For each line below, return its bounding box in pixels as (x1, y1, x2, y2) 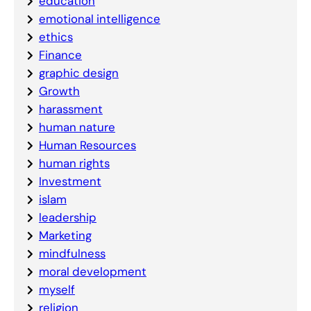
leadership (38, 210, 96, 226)
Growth (38, 83, 80, 99)
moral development (38, 264, 146, 280)
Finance (38, 47, 82, 63)
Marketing (38, 228, 92, 244)
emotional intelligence (38, 11, 160, 27)
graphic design (38, 65, 119, 81)
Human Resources (38, 137, 136, 153)
